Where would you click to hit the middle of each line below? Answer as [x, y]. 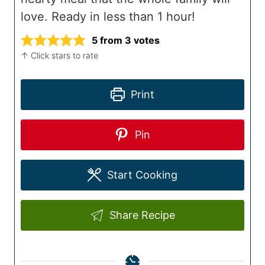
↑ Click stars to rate [63, 56]
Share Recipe [141, 215]
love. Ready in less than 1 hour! [108, 17]
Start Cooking [141, 175]
